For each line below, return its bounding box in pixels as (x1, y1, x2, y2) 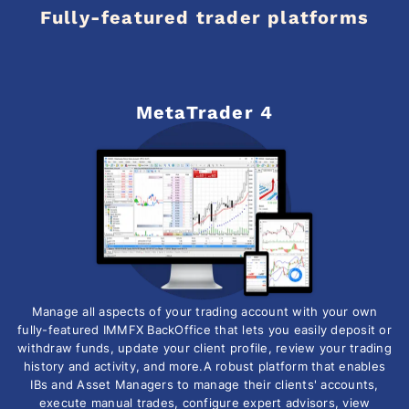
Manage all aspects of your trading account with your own (31, 304, 378, 320)
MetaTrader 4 (135, 100, 274, 123)
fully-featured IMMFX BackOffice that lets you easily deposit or (17, 322, 392, 338)
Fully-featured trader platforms (39, 5, 370, 28)
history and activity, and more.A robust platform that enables (23, 359, 386, 374)
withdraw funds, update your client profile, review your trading (17, 341, 392, 356)
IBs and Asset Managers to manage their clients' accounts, (30, 377, 379, 393)
